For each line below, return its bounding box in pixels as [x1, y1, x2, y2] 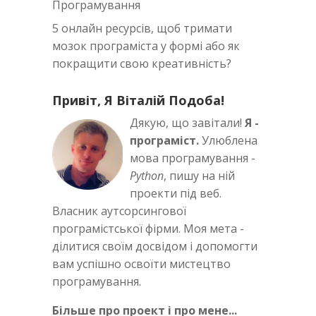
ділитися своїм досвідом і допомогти [52, 238, 257, 255]
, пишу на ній [164, 168, 235, 184]
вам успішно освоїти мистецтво [52, 256, 231, 272]
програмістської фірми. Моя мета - [52, 221, 244, 237]
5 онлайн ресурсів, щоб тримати [52, 20, 232, 37]
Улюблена [199, 133, 257, 149]
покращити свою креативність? [52, 56, 231, 72]
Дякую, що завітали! [130, 115, 245, 131]
